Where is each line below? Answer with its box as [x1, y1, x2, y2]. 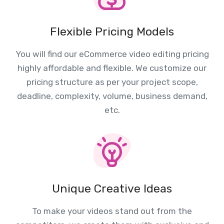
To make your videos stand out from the [32, 205, 192, 216]
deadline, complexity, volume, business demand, [16, 90, 207, 101]
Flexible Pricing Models [50, 24, 174, 38]
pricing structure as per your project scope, [26, 76, 198, 87]
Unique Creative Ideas [52, 181, 172, 195]
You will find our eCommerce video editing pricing [15, 48, 209, 59]
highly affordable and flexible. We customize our [17, 62, 206, 73]
